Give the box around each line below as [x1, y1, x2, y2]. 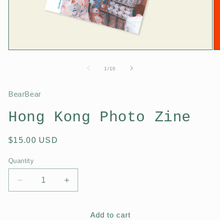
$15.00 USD [8, 136, 58, 144]
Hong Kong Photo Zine [8, 109, 191, 126]
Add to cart [90, 210, 131, 219]
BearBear [8, 90, 41, 98]
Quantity [8, 157, 34, 165]
